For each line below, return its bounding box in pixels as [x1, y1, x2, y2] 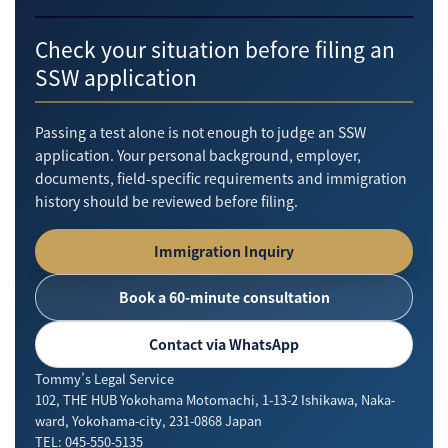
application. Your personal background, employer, [35, 145, 361, 166]
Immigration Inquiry [154, 241, 294, 262]
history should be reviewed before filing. [35, 191, 298, 212]
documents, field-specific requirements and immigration [35, 168, 407, 189]
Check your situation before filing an [35, 34, 395, 65]
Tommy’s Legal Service [35, 369, 174, 389]
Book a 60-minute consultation [118, 287, 330, 308]
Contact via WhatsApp [149, 334, 299, 355]
